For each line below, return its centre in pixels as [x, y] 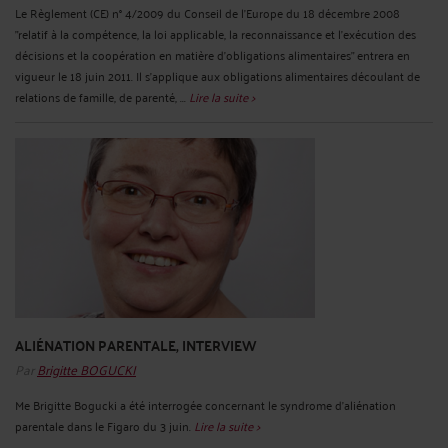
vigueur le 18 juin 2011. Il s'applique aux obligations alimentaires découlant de [217, 76]
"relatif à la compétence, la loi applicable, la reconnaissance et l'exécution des [215, 34]
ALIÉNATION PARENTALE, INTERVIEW [135, 345]
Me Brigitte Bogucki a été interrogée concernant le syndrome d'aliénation [205, 404]
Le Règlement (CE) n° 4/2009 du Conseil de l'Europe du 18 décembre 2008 [207, 13]
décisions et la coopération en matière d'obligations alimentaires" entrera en [212, 55]
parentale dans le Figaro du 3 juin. [104, 425]
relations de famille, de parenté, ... [102, 97]
